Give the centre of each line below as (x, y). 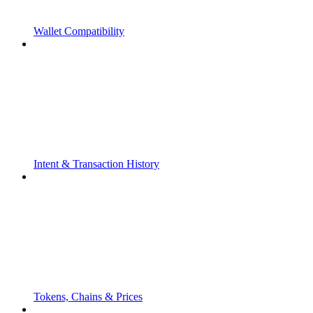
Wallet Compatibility (79, 31)
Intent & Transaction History (96, 164)
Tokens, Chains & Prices (88, 297)
